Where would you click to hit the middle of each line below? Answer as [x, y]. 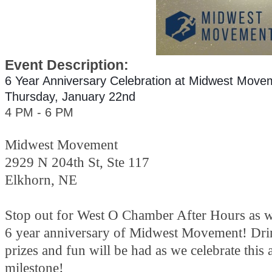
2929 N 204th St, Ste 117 [77, 162]
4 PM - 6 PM [39, 113]
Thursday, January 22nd [70, 97]
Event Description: [67, 65]
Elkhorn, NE [43, 180]
